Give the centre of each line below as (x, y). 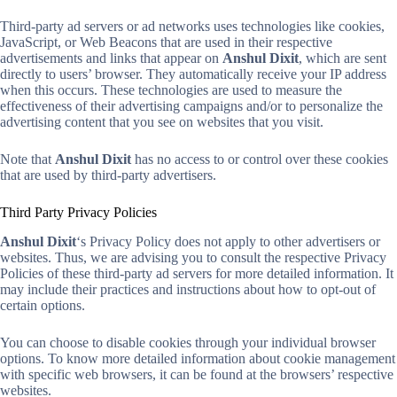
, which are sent (343, 58)
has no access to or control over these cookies (260, 160)
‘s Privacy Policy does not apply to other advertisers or (228, 242)
